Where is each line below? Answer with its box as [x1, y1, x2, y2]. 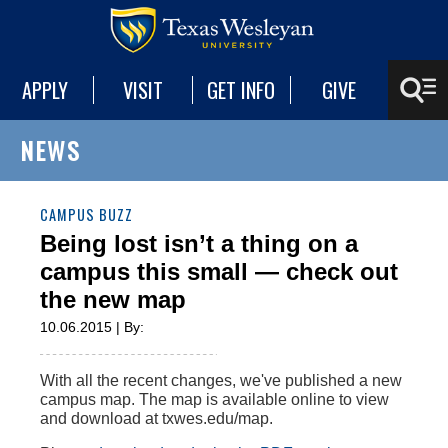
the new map [40, 286, 186, 313]
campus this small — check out [40, 258, 398, 285]
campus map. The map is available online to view [40, 391, 389, 408]
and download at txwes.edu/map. [40, 410, 273, 427]
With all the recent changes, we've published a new [40, 372, 402, 389]
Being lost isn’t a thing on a [40, 230, 358, 257]
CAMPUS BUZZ [40, 204, 133, 225]
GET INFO [207, 75, 276, 105]
